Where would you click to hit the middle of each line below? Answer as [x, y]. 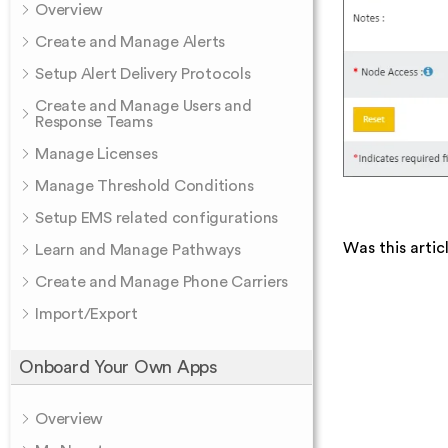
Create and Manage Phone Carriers [161, 282]
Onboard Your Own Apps [118, 367]
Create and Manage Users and [143, 106]
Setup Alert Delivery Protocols [143, 74]
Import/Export [86, 314]
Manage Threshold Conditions [144, 186]
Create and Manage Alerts [130, 42]
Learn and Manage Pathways [138, 250]
